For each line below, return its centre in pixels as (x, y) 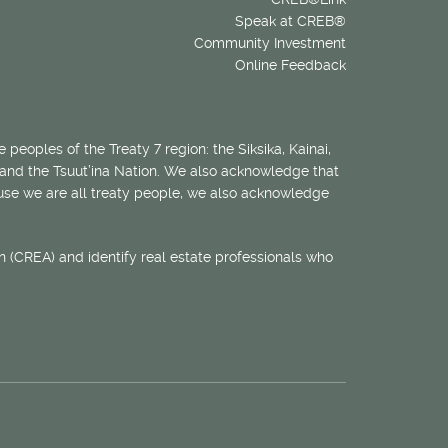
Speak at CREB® (290, 21)
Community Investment (270, 43)
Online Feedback (290, 65)
